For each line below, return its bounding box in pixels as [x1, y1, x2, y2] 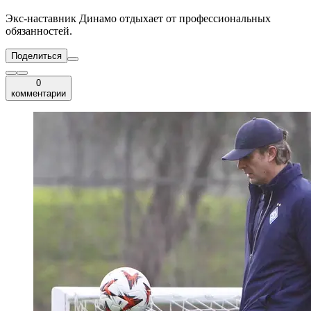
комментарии [11, 88, 66, 99]
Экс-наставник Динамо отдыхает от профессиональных [6, 12, 271, 25]
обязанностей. [6, 25, 72, 37]
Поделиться [11, 51, 62, 62]
